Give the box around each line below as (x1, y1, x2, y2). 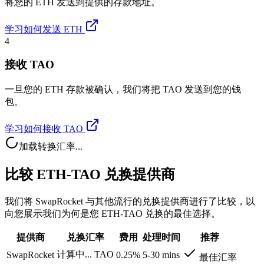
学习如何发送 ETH (5, 24, 82, 34)
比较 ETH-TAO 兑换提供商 (5, 167, 175, 183)
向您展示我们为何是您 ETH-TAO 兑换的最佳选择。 (5, 208, 220, 219)
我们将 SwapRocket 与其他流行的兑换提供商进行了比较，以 (5, 196, 255, 206)
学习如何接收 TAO (5, 124, 83, 134)
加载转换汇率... (19, 141, 82, 152)
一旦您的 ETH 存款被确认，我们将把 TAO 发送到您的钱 (5, 84, 241, 95)
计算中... (57, 249, 92, 259)
